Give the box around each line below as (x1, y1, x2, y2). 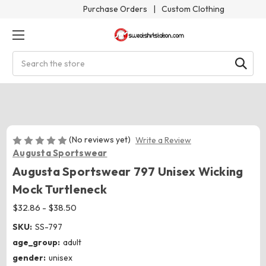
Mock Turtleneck (12, 182, 107, 197)
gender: (12, 252, 46, 264)
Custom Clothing (161, 4, 224, 14)
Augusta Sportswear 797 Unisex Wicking (12, 164, 243, 179)
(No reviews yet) (69, 134, 131, 145)
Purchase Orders (83, 4, 147, 14)
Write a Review (135, 135, 191, 146)
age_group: (12, 237, 60, 248)
